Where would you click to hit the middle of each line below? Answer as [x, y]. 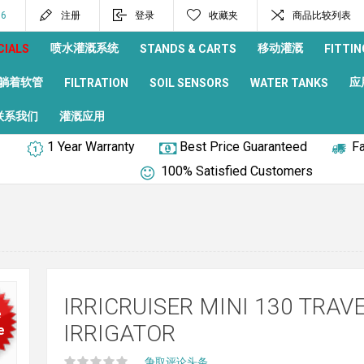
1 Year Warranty [91, 147]
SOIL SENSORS [189, 83]
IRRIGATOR [119, 334]
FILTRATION [96, 83]
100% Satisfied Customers [237, 171]
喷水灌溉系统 [84, 48]
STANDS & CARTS [188, 49]
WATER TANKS [289, 83]
